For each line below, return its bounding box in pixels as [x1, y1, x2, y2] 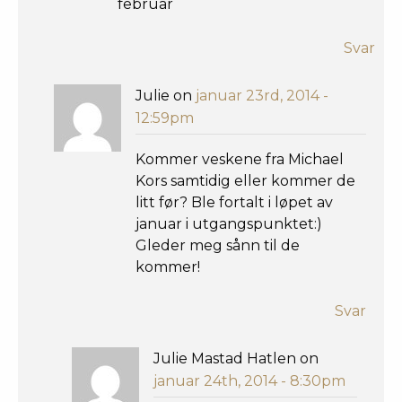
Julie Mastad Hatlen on [153, 350, 319, 368]
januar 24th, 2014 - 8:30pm [153, 372, 345, 390]
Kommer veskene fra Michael [135, 151, 344, 169]
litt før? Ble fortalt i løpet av [135, 194, 333, 212]
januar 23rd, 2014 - [196, 86, 328, 104]
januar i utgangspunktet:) [135, 215, 322, 233]
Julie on [135, 86, 196, 104]
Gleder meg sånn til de [135, 237, 300, 255]
